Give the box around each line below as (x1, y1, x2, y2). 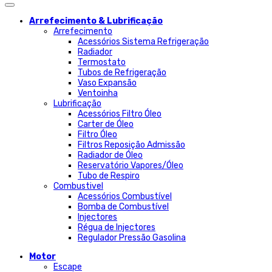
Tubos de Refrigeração (78, 67, 166, 78)
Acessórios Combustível (78, 191, 172, 202)
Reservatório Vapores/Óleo (78, 160, 183, 171)
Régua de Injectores (78, 222, 155, 233)
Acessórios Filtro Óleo (78, 109, 161, 119)
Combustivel (53, 181, 103, 191)
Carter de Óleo (78, 119, 134, 129)
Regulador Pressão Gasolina (78, 233, 186, 243)
